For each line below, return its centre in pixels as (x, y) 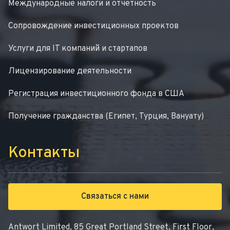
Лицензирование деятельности (70, 72)
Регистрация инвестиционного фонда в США (96, 94)
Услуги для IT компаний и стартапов (78, 49)
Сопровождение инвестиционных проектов (93, 26)
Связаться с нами (115, 197)
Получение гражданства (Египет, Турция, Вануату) (106, 117)
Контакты (44, 154)
